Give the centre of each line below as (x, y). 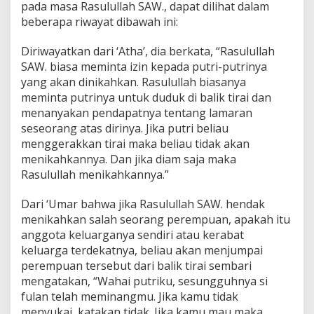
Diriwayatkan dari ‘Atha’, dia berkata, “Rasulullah (148, 51)
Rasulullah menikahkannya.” (95, 174)
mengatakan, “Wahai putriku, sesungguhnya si (144, 281)
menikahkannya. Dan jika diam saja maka (129, 159)
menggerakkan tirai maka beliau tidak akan (135, 143)
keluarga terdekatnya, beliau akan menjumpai (142, 250)
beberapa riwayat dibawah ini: (100, 21)
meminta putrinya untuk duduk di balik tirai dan (146, 97)
